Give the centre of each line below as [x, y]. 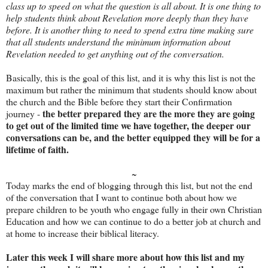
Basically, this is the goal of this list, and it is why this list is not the [131, 78]
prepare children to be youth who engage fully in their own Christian [134, 209]
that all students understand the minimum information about [118, 42]
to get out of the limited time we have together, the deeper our [128, 126]
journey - [24, 114]
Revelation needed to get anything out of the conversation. [117, 54]
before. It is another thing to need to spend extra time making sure [130, 30]
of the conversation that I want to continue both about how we [121, 197]
